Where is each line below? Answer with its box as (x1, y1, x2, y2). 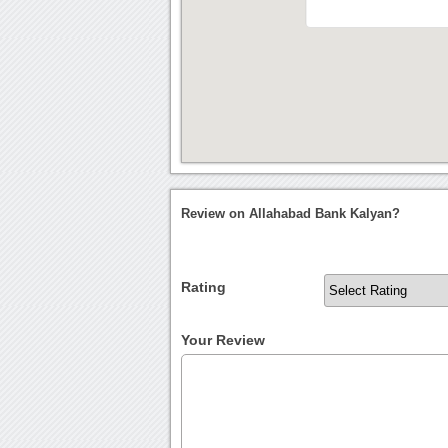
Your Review (181, 332, 266, 349)
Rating (181, 279, 227, 296)
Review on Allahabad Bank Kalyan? (181, 206, 401, 222)
